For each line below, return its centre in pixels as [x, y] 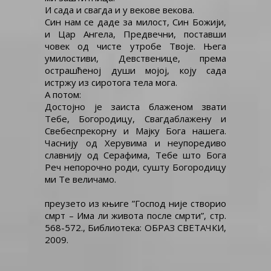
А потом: [63, 94]
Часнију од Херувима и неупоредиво [135, 143]
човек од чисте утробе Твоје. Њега [135, 46]
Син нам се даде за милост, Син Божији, [135, 22]
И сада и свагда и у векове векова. [119, 10]
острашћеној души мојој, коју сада [135, 70]
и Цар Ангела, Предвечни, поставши [135, 34]
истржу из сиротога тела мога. [111, 82]
